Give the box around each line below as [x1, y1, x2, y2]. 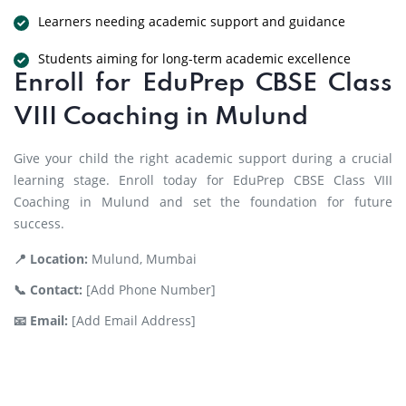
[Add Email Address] [68, 312, 196, 329]
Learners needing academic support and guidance [38, 13, 345, 30]
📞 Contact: [14, 281, 82, 298]
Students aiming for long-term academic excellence [38, 50, 351, 67]
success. [14, 215, 64, 232]
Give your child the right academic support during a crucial [14, 150, 392, 167]
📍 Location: [14, 250, 88, 267]
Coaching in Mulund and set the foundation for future [14, 193, 392, 210]
